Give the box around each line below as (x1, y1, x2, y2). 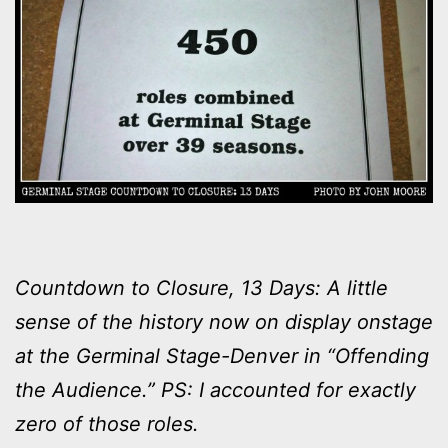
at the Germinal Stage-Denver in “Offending (15, 344, 429, 369)
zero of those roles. (15, 412, 199, 437)
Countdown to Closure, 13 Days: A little (15, 276, 388, 301)
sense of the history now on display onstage (15, 310, 433, 335)
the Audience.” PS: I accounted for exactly (15, 378, 416, 403)
